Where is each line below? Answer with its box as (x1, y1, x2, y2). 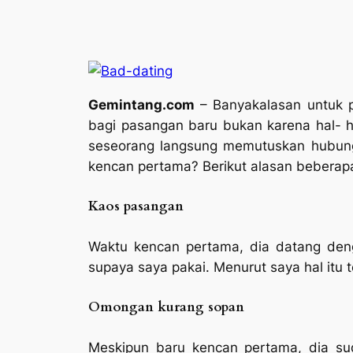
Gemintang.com (88, 96, 200, 113)
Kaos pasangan (88, 196, 184, 215)
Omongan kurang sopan (88, 297, 244, 316)
